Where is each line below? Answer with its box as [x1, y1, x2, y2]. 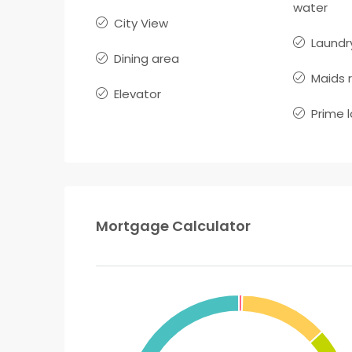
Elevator [114, 85, 161, 102]
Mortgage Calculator [96, 215, 251, 236]
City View [114, 14, 168, 31]
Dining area [114, 49, 179, 67]
